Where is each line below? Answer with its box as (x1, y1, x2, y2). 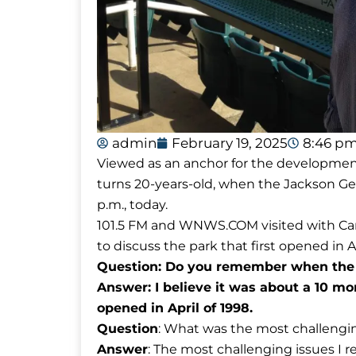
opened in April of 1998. (97, 300, 253, 315)
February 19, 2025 (172, 134, 288, 151)
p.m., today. (97, 196, 168, 212)
